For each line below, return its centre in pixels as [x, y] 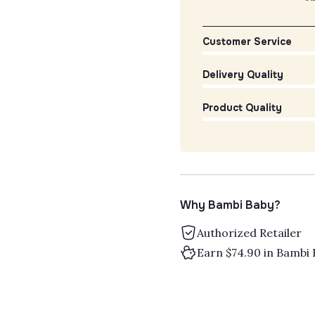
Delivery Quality [243, 75]
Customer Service [247, 42]
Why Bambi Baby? [230, 205]
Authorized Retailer [249, 233]
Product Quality [242, 108]
